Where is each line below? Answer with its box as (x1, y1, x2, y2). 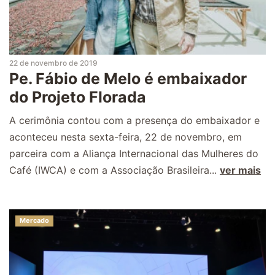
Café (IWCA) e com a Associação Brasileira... (9, 163, 220, 176)
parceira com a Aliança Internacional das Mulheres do (9, 147, 258, 160)
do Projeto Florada (9, 87, 146, 106)
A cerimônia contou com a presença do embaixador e (9, 114, 260, 126)
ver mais (220, 163, 261, 176)
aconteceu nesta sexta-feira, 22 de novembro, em (9, 130, 242, 143)
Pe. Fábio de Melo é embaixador (9, 69, 247, 88)
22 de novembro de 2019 (9, 58, 98, 68)
